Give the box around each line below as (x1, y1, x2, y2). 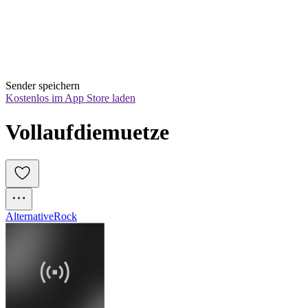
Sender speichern (5, 80, 80, 92)
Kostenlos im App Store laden (5, 92, 135, 104)
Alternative (5, 210, 54, 223)
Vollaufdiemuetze (5, 119, 169, 144)
